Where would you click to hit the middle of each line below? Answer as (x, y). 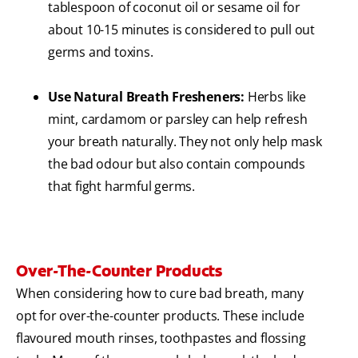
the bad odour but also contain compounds (177, 164)
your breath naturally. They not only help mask (185, 142)
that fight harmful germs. (122, 187)
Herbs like (275, 97)
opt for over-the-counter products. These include (160, 316)
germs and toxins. (101, 52)
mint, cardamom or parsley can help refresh (178, 119)
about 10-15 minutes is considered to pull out (181, 30)
